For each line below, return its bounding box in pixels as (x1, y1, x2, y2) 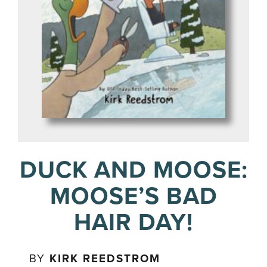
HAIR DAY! (74, 208, 193, 237)
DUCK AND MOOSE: (19, 156, 248, 185)
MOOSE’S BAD (49, 182, 218, 211)
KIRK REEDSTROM (49, 252, 161, 266)
